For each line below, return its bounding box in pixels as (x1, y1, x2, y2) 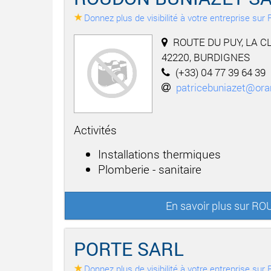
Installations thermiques (98, 146, 221, 162)
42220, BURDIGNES (162, 50, 250, 64)
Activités (74, 122, 117, 137)
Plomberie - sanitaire (98, 161, 201, 177)
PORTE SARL (74, 236, 184, 261)
